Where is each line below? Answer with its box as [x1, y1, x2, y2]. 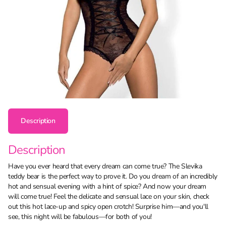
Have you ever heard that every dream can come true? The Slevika [8, 161, 202, 171]
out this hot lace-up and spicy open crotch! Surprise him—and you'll [8, 202, 208, 211]
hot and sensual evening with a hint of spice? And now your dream [8, 182, 207, 191]
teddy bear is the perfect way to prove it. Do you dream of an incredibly [8, 172, 217, 181]
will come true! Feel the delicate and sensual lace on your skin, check [8, 192, 209, 201]
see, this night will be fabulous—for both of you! [8, 212, 152, 221]
